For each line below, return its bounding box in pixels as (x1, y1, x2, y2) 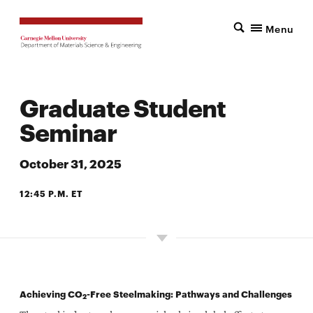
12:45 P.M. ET (20, 187, 83, 199)
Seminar (20, 114, 117, 148)
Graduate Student (20, 89, 226, 124)
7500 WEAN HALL (20, 219, 87, 229)
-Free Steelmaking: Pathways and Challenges (87, 286, 292, 300)
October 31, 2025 (20, 154, 122, 171)
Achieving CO (20, 286, 82, 300)
